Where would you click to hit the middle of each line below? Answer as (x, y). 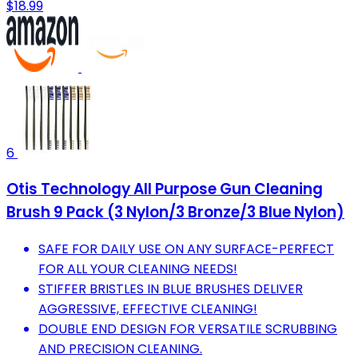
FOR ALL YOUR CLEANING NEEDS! (138, 268)
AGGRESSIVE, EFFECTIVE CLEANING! (148, 308)
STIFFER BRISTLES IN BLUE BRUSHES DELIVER (171, 288)
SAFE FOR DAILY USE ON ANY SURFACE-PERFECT (186, 249)
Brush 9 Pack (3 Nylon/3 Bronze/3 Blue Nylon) (175, 213)
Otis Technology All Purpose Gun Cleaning (165, 189)
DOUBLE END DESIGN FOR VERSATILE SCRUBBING (188, 328)
